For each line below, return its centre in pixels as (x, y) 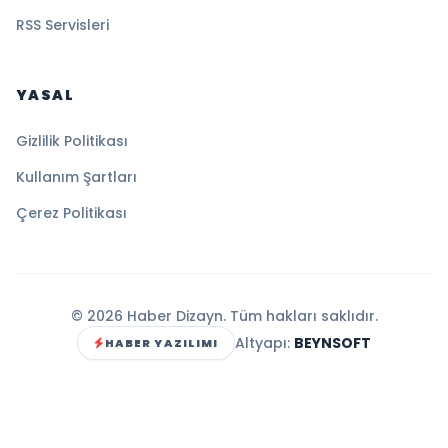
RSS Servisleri (62, 24)
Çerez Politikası (71, 212)
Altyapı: (265, 342)
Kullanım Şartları (76, 176)
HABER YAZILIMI (161, 342)
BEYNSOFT (333, 342)
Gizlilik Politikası (72, 140)
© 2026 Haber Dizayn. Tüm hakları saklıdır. (224, 315)
